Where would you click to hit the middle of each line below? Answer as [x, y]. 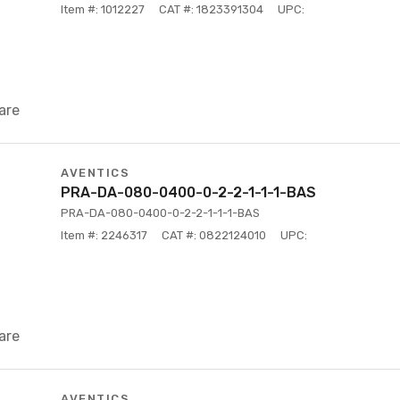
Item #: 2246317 [104, 235]
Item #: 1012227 [103, 9]
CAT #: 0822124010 [214, 235]
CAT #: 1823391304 [211, 9]
